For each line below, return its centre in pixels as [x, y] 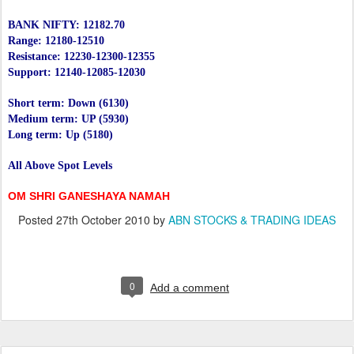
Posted [37, 220]
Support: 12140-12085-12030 [77, 73]
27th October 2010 [103, 220]
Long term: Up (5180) [60, 135]
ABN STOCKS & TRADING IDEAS [252, 220]
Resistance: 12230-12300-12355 [81, 57]
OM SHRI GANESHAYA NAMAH [89, 196]
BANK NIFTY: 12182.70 [66, 25]
